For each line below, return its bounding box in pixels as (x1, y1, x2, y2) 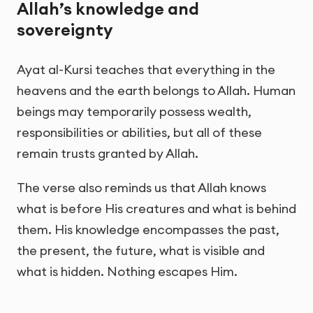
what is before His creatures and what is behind (17, 201, 296, 217)
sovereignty (17, 19, 112, 40)
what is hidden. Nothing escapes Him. (17, 263, 238, 280)
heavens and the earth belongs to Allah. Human (17, 82, 296, 99)
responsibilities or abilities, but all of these (17, 124, 262, 141)
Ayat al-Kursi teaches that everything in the (17, 61, 275, 78)
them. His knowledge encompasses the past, (17, 221, 279, 238)
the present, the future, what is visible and (17, 242, 265, 259)
